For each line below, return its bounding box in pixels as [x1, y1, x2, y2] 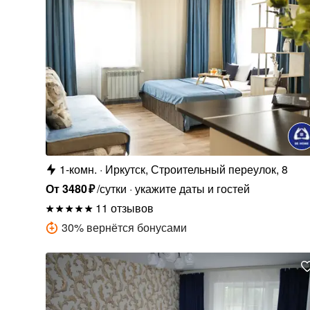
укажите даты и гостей [134, 180, 250, 197]
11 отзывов [95, 199, 154, 216]
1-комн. [59, 161, 97, 177]
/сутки [96, 180, 127, 197]
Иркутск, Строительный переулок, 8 [104, 161, 288, 177]
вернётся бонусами [86, 219, 187, 235]
